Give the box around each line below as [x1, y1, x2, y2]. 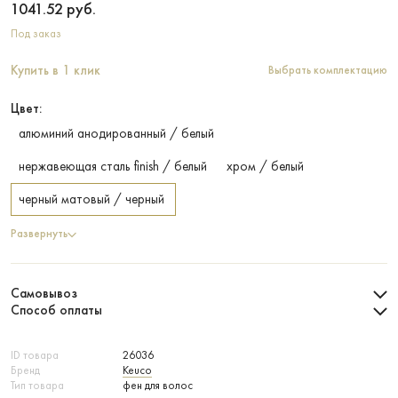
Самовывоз [11, 285, 77, 301]
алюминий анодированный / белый [19, 125, 214, 141]
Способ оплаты [11, 302, 102, 318]
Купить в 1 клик [11, 62, 100, 78]
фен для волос [123, 378, 193, 392]
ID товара [11, 348, 59, 362]
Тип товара [11, 378, 64, 392]
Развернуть [11, 227, 68, 241]
